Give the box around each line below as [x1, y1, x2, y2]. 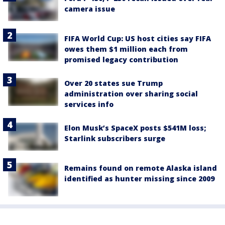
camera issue [64, 4, 115, 14]
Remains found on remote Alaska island [64, 163, 217, 173]
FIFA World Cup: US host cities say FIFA [64, 34, 211, 44]
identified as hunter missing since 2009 [64, 174, 214, 184]
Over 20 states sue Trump [64, 78, 163, 88]
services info [64, 99, 114, 109]
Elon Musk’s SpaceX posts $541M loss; [64, 123, 206, 133]
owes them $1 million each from [64, 44, 188, 54]
